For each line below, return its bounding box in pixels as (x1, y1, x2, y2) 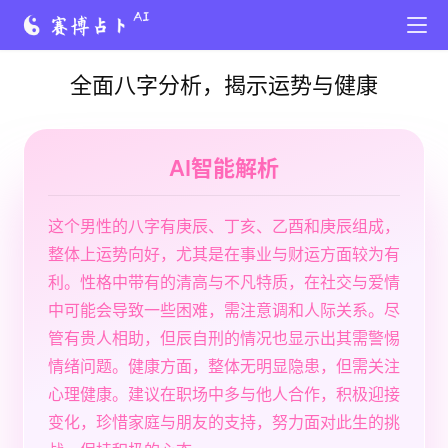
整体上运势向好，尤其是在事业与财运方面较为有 (48, 244, 400, 264)
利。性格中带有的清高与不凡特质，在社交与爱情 (48, 272, 400, 292)
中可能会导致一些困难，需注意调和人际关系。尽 (48, 300, 400, 320)
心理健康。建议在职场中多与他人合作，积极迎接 (48, 384, 400, 404)
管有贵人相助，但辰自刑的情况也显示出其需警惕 (48, 328, 400, 348)
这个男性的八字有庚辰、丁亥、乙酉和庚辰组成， (48, 216, 400, 236)
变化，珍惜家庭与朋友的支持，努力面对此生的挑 (48, 412, 400, 432)
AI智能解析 (169, 155, 279, 181)
